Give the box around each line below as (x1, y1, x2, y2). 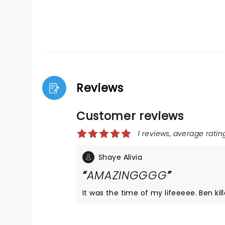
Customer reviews (76, 108, 184, 124)
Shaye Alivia (98, 152, 143, 162)
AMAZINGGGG (86, 167, 167, 183)
